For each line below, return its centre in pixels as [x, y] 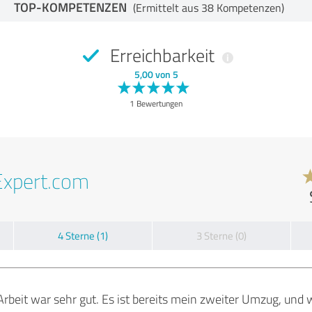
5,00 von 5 [156, 74]
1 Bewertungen [156, 103]
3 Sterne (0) [221, 235]
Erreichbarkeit [162, 55]
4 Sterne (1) [83, 235]
